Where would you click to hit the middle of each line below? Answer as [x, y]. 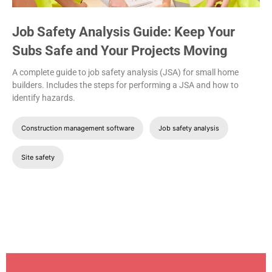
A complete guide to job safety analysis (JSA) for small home [125, 73]
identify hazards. [44, 98]
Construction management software [78, 128]
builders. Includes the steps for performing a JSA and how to [125, 85]
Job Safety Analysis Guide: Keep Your [124, 32]
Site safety [38, 158]
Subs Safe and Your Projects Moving [120, 51]
